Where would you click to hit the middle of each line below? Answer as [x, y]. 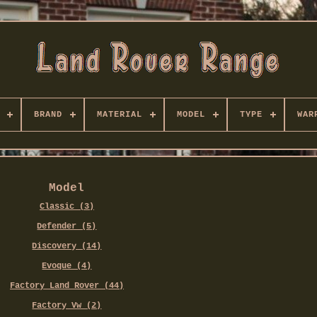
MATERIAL [119, 115]
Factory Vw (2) [67, 306]
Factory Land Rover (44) [67, 286]
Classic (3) [67, 207]
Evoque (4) [67, 266]
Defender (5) [67, 227]
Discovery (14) [67, 247]
